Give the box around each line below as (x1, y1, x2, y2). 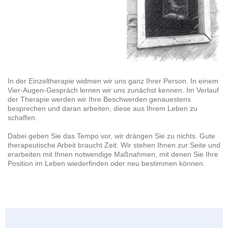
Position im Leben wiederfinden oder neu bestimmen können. (8, 159, 205, 167)
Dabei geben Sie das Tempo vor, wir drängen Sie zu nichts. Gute (8, 131, 215, 140)
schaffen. (8, 113, 37, 122)
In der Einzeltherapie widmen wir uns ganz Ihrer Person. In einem (8, 76, 218, 85)
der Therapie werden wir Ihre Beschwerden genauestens (8, 95, 191, 103)
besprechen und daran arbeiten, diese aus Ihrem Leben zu (8, 104, 197, 112)
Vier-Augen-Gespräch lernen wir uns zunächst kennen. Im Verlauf (8, 85, 219, 94)
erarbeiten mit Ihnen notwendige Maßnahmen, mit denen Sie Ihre (8, 150, 218, 158)
